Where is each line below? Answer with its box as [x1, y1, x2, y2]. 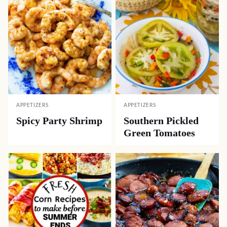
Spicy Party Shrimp [16, 115, 102, 126]
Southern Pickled [124, 115, 199, 126]
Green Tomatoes [124, 127, 195, 138]
